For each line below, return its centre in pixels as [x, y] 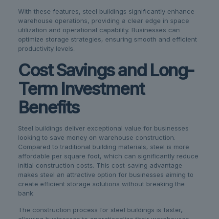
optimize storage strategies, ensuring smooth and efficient [107, 39]
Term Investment [81, 89]
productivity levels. [46, 49]
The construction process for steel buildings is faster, [100, 210]
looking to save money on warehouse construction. [97, 138]
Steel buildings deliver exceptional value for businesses [103, 128]
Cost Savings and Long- [106, 70]
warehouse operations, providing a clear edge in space [103, 21]
